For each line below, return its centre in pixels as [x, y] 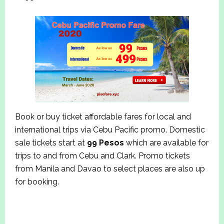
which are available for [166, 143]
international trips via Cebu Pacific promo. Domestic [110, 130]
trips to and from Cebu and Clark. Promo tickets [102, 156]
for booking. [37, 182]
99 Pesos [105, 143]
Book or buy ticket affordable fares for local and [103, 117]
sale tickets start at [51, 143]
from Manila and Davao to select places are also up [110, 169]
